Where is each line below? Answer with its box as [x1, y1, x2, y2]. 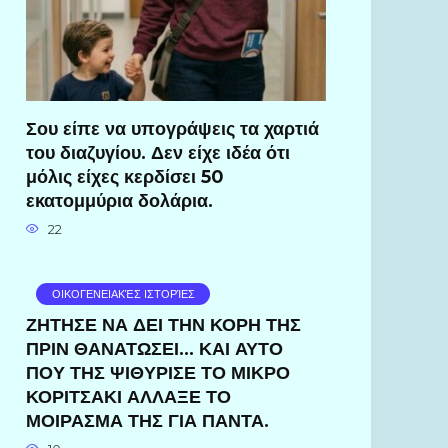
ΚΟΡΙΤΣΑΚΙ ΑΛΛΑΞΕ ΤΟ [26, 385, 231, 407]
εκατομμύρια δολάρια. [26, 189, 213, 211]
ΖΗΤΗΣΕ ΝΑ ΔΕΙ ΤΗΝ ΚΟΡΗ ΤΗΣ [26, 313, 301, 335]
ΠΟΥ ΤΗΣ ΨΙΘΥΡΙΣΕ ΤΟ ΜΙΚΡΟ [26, 361, 290, 383]
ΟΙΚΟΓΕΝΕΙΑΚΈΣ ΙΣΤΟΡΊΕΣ [51, 286, 195, 301]
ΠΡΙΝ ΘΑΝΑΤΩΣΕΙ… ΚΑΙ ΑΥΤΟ [26, 337, 283, 359]
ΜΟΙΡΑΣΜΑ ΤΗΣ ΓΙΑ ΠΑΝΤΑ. [26, 409, 269, 431]
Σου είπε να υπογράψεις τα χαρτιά [26, 117, 319, 139]
